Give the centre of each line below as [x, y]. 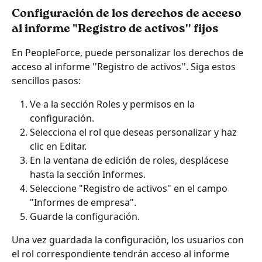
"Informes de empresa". [83, 202]
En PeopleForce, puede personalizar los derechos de [129, 52]
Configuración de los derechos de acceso [128, 14]
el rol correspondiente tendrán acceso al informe [122, 254]
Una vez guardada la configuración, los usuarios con [129, 240]
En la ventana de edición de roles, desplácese [130, 160]
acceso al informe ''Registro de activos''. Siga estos [125, 66]
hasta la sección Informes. [88, 174]
